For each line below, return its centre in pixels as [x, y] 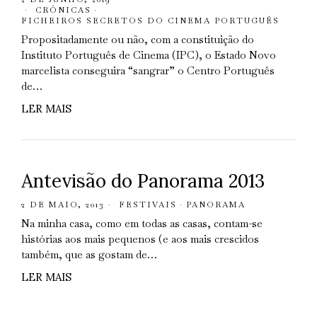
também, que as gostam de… [89, 254]
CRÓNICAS [63, 10]
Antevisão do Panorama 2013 [143, 181]
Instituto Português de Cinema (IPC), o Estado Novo [148, 55]
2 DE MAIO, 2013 [63, 204]
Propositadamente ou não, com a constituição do [137, 39]
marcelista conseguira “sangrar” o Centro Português [148, 70]
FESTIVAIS [148, 204]
